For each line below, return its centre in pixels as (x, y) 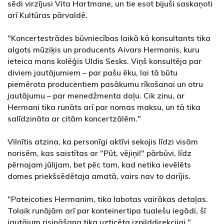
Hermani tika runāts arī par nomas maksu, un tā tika (104, 107)
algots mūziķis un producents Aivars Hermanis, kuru (103, 50)
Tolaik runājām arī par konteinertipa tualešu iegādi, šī (107, 211)
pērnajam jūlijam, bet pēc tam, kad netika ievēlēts (99, 165)
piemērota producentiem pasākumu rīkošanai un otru (105, 84)
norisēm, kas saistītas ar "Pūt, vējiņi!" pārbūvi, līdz (99, 153)
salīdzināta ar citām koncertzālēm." (74, 119)
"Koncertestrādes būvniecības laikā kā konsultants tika (109, 38)
